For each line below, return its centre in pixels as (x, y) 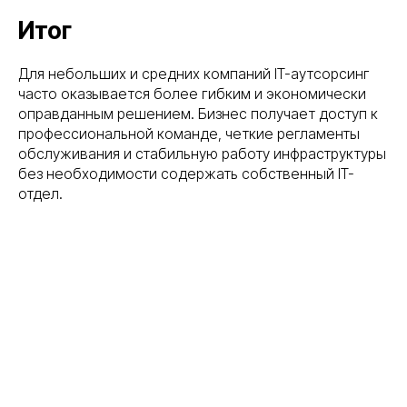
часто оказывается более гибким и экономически (192, 94)
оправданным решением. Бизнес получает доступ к (198, 114)
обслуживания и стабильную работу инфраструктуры (202, 154)
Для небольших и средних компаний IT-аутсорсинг (194, 74)
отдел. (40, 194)
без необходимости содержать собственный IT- (186, 174)
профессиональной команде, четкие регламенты (189, 134)
